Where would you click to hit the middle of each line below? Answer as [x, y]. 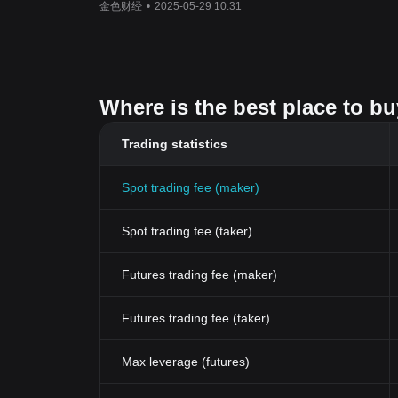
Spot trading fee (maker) [191, 187]
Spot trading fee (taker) [187, 231]
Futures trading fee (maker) [199, 275]
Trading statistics [175, 144]
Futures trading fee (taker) [196, 318]
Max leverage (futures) [186, 362]
